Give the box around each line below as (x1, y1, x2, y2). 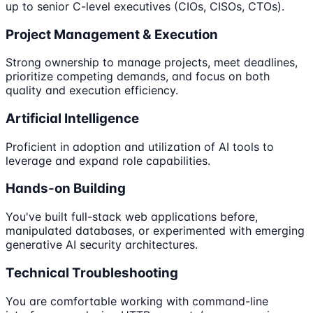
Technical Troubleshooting (6, 264, 178, 281)
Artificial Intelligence (6, 110, 139, 126)
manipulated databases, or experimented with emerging (6, 224, 305, 238)
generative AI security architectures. (6, 238, 198, 252)
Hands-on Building (6, 180, 126, 197)
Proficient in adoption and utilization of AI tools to (6, 139, 274, 154)
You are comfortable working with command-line (6, 293, 268, 308)
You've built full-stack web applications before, (6, 210, 258, 224)
